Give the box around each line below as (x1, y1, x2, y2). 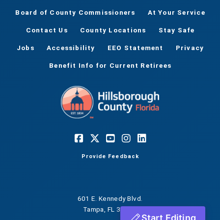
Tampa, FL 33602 (82, 205, 137, 213)
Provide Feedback (82, 153, 139, 160)
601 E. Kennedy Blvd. (77, 194, 143, 202)
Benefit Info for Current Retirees (49, 61, 171, 70)
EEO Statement (107, 44, 164, 52)
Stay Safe (158, 26, 195, 34)
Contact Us (26, 26, 68, 34)
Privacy (175, 44, 204, 52)
